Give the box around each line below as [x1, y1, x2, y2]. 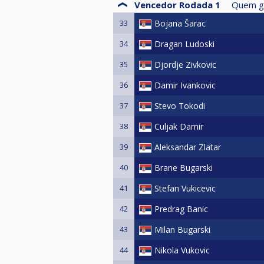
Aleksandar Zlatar [154, 141, 221, 153]
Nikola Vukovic [154, 244, 210, 256]
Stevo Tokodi [154, 100, 205, 111]
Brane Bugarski [154, 161, 213, 173]
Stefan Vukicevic [154, 182, 216, 194]
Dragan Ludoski [154, 38, 214, 49]
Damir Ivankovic [154, 79, 216, 91]
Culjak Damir [154, 120, 203, 132]
